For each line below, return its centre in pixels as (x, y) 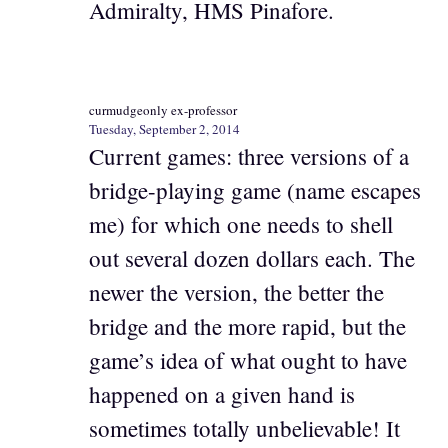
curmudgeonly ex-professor (163, 110)
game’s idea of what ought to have (248, 360)
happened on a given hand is (222, 394)
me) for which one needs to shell (241, 224)
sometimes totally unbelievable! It (244, 428)
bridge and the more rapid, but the (247, 326)
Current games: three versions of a (249, 156)
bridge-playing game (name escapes (255, 190)
